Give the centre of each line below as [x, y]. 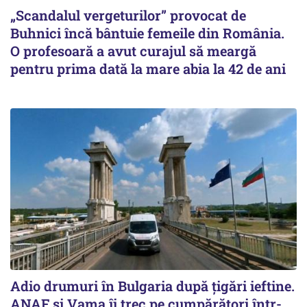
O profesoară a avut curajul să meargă [133, 51]
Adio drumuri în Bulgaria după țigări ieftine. [152, 285]
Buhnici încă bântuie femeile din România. [147, 33]
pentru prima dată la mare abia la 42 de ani [148, 69]
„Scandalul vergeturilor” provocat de [128, 15]
